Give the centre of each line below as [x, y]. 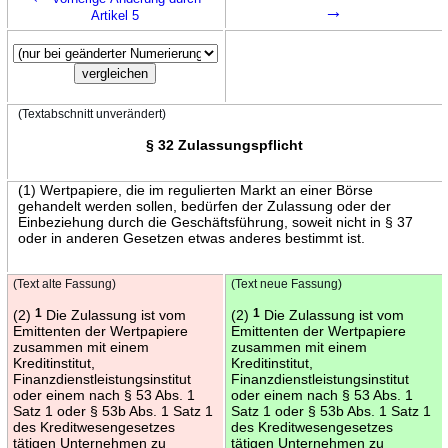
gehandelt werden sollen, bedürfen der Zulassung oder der [204, 205]
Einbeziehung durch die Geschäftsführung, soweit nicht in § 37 [215, 221]
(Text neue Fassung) [286, 283]
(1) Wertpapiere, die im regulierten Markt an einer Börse [195, 189]
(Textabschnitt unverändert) [91, 113]
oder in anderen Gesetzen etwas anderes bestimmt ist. [191, 237]
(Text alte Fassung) [64, 283]
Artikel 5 [115, 15]
